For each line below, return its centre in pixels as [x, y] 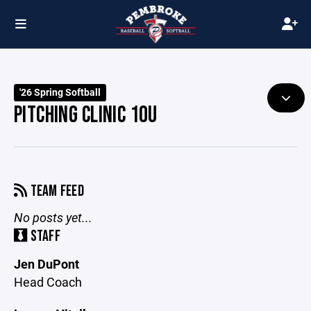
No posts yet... [53, 217]
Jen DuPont [47, 264]
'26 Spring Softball [60, 92]
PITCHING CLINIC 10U [86, 115]
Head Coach [48, 282]
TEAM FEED [56, 191]
